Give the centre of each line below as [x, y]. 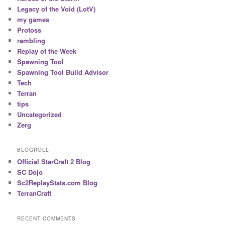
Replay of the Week [47, 51]
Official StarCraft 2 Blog [54, 162]
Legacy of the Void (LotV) [57, 9]
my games [33, 19]
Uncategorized [40, 114]
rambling [31, 40]
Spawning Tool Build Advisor [63, 72]
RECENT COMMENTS [47, 218]
